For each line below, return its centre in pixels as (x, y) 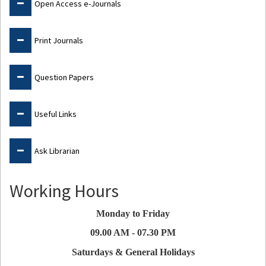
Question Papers (64, 77)
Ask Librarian (57, 151)
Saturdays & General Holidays (133, 252)
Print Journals (59, 40)
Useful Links (56, 114)
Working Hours (64, 190)
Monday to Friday (133, 213)
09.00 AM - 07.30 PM (133, 232)
